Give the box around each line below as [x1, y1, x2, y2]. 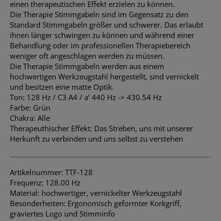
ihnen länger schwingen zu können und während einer [10, 30, 194, 40]
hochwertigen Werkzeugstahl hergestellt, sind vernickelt [10, 72, 199, 82]
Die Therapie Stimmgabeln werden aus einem [10, 61, 164, 72]
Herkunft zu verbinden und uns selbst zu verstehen [10, 134, 183, 144]
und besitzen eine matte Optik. [10, 82, 114, 92]
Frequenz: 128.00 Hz [10, 177, 80, 187]
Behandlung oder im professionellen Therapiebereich [10, 40, 190, 51]
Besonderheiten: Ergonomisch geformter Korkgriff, [10, 198, 182, 208]
